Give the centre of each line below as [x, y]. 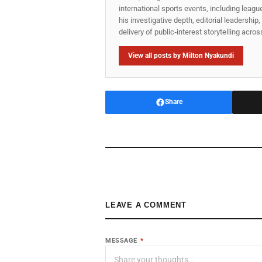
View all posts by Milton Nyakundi [181, 55]
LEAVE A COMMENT [146, 205]
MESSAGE [122, 240]
